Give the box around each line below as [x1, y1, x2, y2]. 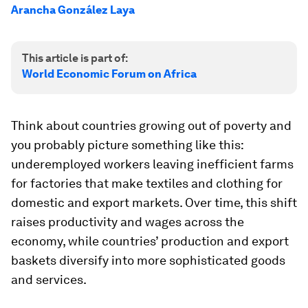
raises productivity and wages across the [11, 214, 244, 229]
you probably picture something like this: [11, 137, 243, 152]
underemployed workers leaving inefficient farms [11, 157, 294, 171]
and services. [11, 272, 87, 287]
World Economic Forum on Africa [22, 67, 197, 80]
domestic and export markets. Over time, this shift [11, 195, 297, 210]
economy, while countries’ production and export [11, 234, 289, 248]
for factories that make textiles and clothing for [11, 176, 283, 190]
